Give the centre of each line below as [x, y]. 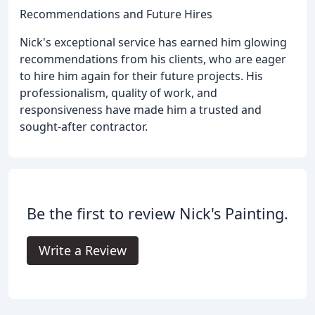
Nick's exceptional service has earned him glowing [153, 42]
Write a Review [83, 250]
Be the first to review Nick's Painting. [157, 213]
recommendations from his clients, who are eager [153, 59]
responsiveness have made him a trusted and [141, 109]
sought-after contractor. [84, 126]
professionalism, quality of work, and [118, 92]
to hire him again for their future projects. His [141, 76]
